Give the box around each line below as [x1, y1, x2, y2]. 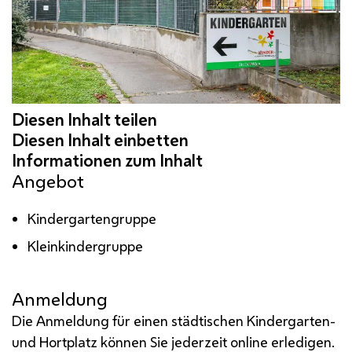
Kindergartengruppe [27, 208, 157, 228]
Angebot [12, 168, 84, 193]
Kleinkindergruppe [27, 236, 144, 255]
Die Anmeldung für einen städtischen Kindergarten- [12, 310, 335, 330]
